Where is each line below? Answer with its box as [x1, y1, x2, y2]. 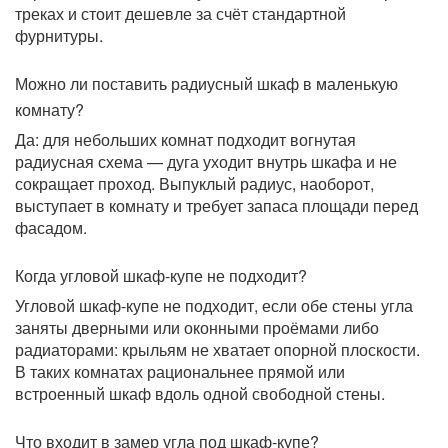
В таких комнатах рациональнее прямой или [15, 360, 345, 384]
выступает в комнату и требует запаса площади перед [15, 194, 418, 218]
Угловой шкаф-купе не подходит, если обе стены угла [15, 294, 413, 318]
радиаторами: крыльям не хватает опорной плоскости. [15, 338, 420, 362]
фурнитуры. [15, 24, 103, 48]
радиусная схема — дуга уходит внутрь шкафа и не [15, 150, 397, 174]
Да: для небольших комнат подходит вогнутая [15, 128, 356, 152]
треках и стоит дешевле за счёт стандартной [15, 2, 346, 26]
